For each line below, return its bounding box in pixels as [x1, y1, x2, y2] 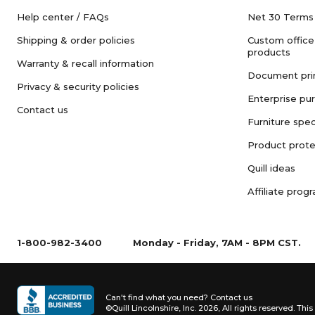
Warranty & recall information [17, 58, 154, 69]
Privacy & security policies [17, 81, 139, 92]
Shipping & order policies [17, 34, 135, 46]
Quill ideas [247, 162, 295, 174]
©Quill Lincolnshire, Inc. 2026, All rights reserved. [105, 303, 295, 313]
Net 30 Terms [247, 11, 314, 22]
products [247, 46, 290, 58]
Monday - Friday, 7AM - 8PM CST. [133, 237, 301, 248]
